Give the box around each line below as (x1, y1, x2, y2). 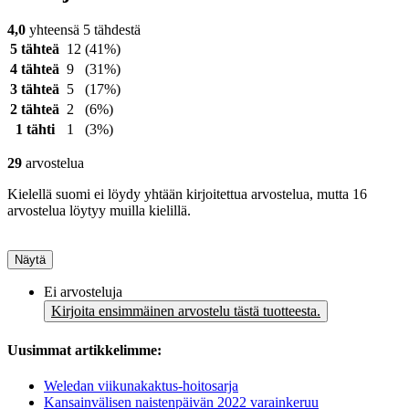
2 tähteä (10, 101, 59, 118)
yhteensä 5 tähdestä (26, 22, 141, 38)
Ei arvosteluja (44, 284, 122, 300)
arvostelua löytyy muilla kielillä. (7, 203, 191, 219)
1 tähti (15, 121, 55, 138)
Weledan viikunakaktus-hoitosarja (44, 377, 238, 393)
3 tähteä (10, 81, 59, 98)
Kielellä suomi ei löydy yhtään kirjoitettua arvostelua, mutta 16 (7, 186, 367, 203)
